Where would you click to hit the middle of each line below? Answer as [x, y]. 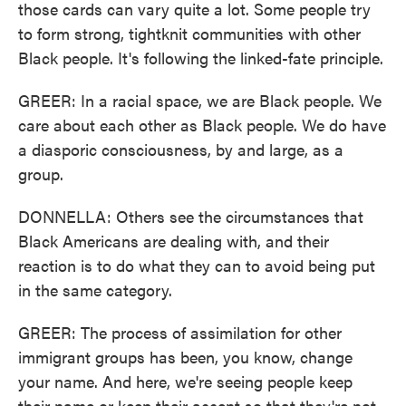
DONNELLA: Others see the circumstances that [191, 216]
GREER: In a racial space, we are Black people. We [200, 100]
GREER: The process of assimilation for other [180, 332]
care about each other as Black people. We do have [202, 125]
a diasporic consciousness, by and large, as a [181, 149]
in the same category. [95, 290]
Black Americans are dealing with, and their [174, 241]
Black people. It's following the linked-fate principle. [201, 58]
